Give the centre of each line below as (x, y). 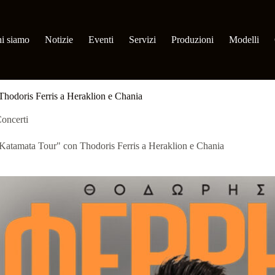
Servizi (142, 40)
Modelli (244, 40)
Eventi (101, 40)
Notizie (59, 40)
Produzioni (192, 40)
